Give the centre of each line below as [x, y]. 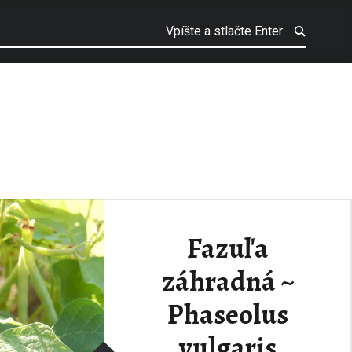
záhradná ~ [228, 281]
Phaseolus [228, 314]
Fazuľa [228, 248]
